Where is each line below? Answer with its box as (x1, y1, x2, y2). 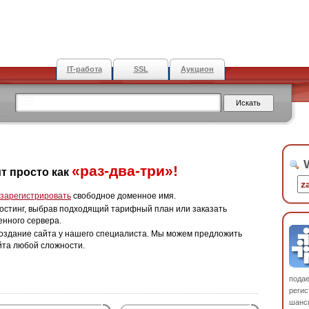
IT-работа (66, 65, 102, 73)
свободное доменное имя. (71, 191, 176, 201)
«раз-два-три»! (72, 163, 178, 179)
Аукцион (181, 65, 214, 73)
